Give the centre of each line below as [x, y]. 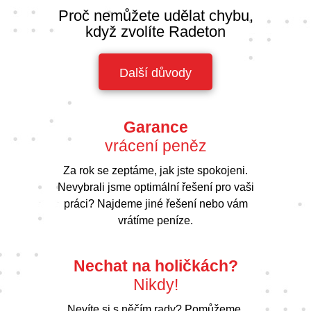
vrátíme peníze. [155, 220]
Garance [155, 127]
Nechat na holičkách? [155, 266]
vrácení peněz [155, 145]
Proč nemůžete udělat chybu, [155, 15]
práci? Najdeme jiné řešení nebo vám [155, 203]
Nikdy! [155, 284]
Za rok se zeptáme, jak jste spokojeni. [155, 170]
